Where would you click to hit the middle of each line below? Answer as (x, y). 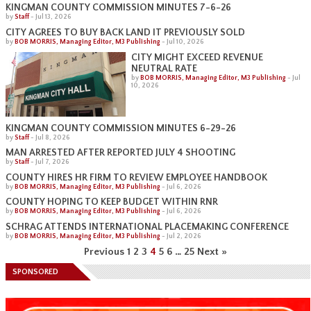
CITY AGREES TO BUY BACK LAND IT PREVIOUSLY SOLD (125, 32)
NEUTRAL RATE (165, 68)
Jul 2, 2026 (184, 237)
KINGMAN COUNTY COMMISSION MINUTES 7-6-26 (118, 8)
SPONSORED (35, 271)
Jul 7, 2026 (52, 162)
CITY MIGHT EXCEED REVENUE (197, 57)
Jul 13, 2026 (53, 17)
